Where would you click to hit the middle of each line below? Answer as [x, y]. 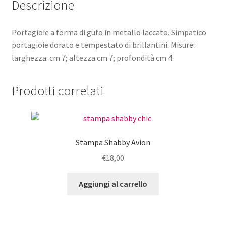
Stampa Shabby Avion [113, 143]
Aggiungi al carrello [113, 183]
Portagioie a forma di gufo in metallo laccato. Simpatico [109, 32]
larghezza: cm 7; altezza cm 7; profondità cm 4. [92, 57]
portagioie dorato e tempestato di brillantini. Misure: [103, 45]
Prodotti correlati [57, 91]
